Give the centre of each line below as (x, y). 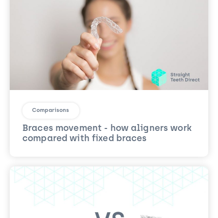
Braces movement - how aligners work (107, 128)
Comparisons (51, 110)
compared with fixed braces (85, 139)
